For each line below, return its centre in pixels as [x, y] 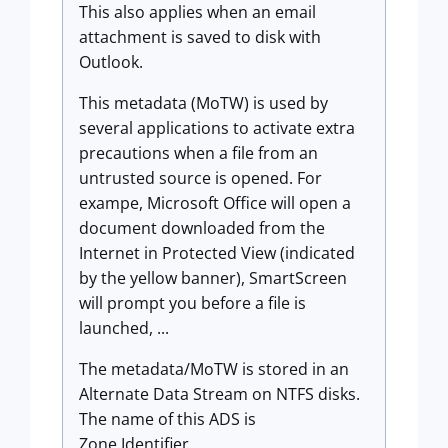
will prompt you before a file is [192, 303]
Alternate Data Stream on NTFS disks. [219, 394]
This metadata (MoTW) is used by [203, 103]
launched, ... [124, 328]
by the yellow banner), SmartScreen [213, 278]
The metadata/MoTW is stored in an [214, 369]
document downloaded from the [202, 228]
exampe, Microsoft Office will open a [215, 203]
